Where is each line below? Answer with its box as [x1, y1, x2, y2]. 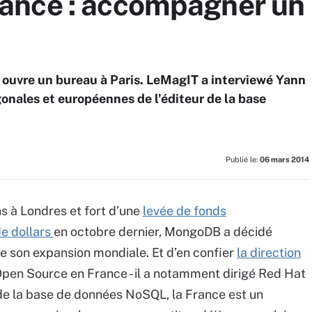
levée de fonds [143, 203, 226, 218]
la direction [237, 245, 301, 260]
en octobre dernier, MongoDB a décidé [54, 224, 272, 239]
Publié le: [226, 155, 260, 164]
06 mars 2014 [260, 155, 309, 164]
